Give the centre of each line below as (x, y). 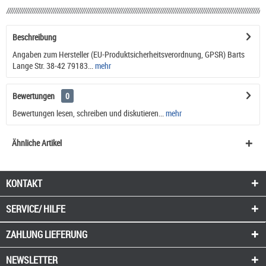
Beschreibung (34, 37)
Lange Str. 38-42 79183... (53, 65)
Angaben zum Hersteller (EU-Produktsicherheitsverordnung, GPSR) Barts (129, 54)
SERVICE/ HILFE (36, 209)
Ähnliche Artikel (37, 142)
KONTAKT (24, 183)
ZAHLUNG (24, 234)
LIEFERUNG (66, 234)
